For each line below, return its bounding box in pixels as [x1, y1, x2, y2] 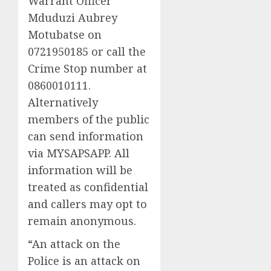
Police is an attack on [28, 253, 140, 268]
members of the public [28, 111, 149, 126]
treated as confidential [28, 179, 148, 194]
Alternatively [28, 94, 98, 109]
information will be [28, 162, 132, 177]
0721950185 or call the [28, 44, 146, 59]
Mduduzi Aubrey [28, 10, 117, 25]
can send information [28, 128, 143, 143]
